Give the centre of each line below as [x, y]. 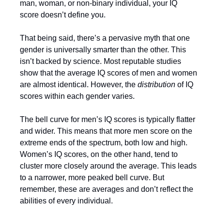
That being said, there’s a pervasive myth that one [105, 38]
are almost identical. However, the [79, 85]
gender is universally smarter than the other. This [103, 50]
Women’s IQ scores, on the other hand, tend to [99, 154]
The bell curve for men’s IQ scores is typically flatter [108, 119]
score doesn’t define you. [63, 15]
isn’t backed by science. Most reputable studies [101, 61]
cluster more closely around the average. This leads [108, 166]
